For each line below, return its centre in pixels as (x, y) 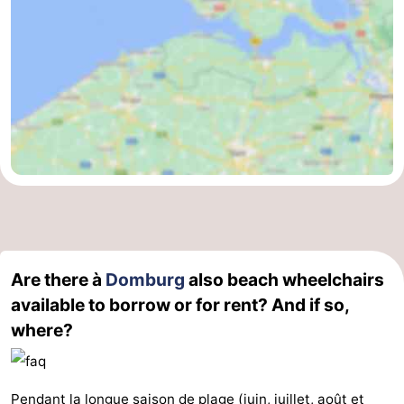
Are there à (58, 280)
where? (42, 331)
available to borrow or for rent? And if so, (180, 305)
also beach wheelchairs (285, 280)
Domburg (145, 280)
